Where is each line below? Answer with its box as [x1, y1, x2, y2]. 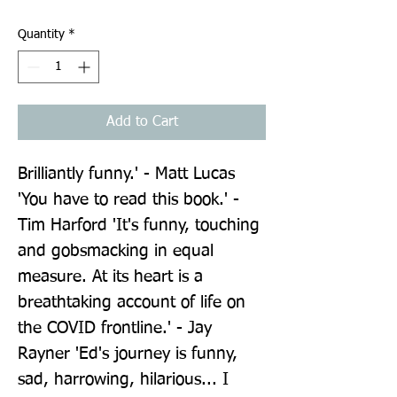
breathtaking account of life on [18, 293, 245, 311]
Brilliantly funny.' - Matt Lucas [18, 165, 235, 183]
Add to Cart [105, 114, 178, 129]
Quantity [18, 27, 65, 41]
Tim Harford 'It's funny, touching [18, 216, 260, 234]
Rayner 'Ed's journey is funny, [18, 345, 237, 362]
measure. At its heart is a [18, 268, 203, 285]
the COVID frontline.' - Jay [18, 319, 212, 337]
